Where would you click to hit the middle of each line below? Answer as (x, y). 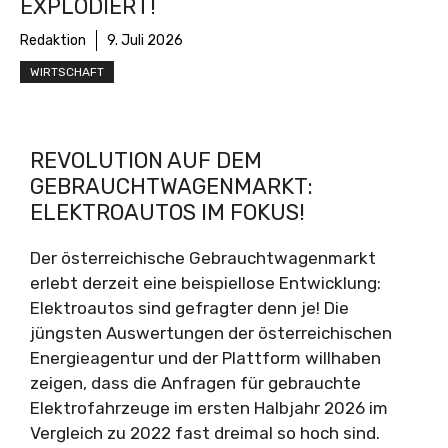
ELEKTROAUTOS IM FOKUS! (167, 212)
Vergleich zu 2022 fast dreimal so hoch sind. (205, 433)
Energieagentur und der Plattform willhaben (205, 358)
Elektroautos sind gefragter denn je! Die (189, 308)
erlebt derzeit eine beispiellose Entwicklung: (205, 283)
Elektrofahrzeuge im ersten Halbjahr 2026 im (209, 408)
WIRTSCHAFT (67, 72)
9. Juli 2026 (145, 40)
